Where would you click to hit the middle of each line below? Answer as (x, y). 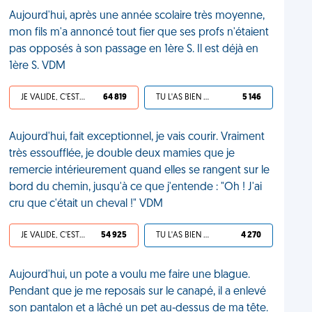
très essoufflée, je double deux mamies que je (122, 154)
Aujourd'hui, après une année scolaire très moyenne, (137, 16)
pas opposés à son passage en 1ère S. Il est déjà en (134, 49)
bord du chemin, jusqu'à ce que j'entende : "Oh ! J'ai (136, 187)
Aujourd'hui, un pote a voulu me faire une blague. (130, 275)
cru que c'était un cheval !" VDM (86, 204)
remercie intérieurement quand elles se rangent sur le (140, 171)
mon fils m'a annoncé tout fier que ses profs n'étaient (139, 33)
